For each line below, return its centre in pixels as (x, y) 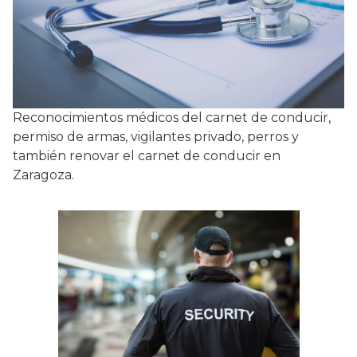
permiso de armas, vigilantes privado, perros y (156, 137)
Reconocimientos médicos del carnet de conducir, (172, 118)
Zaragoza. (43, 175)
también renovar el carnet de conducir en (147, 156)
